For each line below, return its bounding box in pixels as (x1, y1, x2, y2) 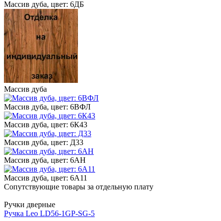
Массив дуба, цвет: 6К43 (4, 120, 87, 129)
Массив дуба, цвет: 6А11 (4, 173, 87, 182)
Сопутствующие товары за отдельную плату (4, 182, 153, 191)
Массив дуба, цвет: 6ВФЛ (4, 102, 91, 111)
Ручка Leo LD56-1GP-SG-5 (4, 209, 95, 218)
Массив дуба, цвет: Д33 (4, 138, 83, 147)
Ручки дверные (4, 200, 55, 209)
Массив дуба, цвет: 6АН (4, 155, 86, 164)
